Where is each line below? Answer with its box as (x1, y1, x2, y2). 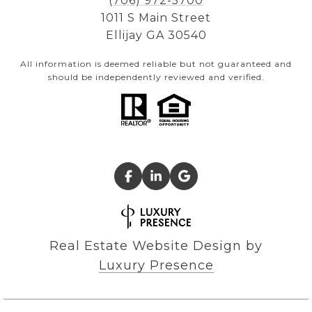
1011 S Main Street (101, 11, 211, 25)
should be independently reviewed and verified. (47, 72, 265, 83)
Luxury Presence (98, 258, 214, 274)
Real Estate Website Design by (49, 238, 263, 254)
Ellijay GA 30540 (105, 29, 207, 42)
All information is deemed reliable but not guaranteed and (20, 58, 292, 70)
